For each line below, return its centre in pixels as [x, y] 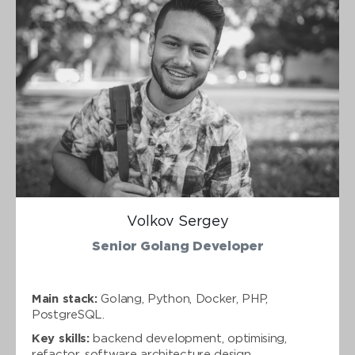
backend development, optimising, [188, 339]
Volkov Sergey [177, 222]
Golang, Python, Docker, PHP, [183, 299]
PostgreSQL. [68, 315]
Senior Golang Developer [177, 247]
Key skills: [61, 339]
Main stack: [65, 299]
